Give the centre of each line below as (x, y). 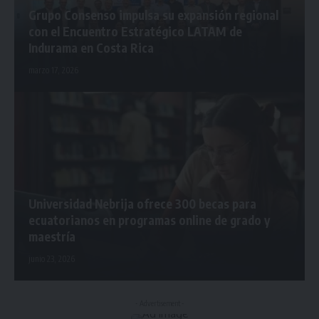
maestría (52, 237)
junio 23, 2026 (52, 259)
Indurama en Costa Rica (91, 48)
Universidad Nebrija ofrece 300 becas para (142, 204)
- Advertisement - (159, 304)
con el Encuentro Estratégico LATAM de (135, 32)
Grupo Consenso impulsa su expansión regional (153, 15)
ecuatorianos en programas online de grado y (149, 220)
